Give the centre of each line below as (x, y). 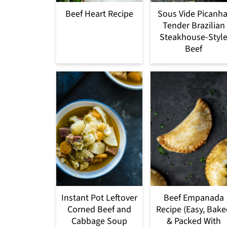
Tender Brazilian (194, 25)
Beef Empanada (194, 198)
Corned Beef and (99, 210)
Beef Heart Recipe (99, 14)
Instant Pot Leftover (99, 198)
